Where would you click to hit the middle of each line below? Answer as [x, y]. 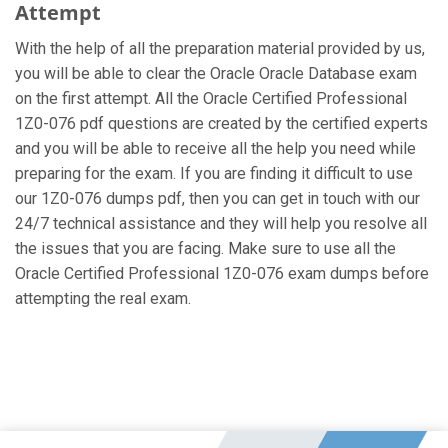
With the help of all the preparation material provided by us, [220, 48]
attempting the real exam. [103, 298]
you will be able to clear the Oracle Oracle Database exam [216, 73]
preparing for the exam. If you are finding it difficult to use [214, 173]
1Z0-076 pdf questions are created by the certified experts [221, 123]
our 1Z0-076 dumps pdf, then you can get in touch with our [217, 198]
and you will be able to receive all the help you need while [215, 148]
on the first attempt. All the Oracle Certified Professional [211, 98]
